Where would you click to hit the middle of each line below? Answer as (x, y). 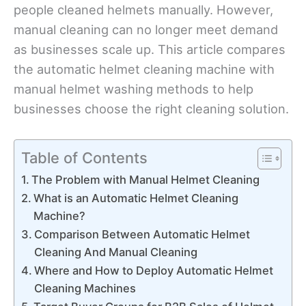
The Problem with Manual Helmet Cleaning (146, 179)
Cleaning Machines (85, 288)
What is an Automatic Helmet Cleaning (136, 198)
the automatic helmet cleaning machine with (144, 69)
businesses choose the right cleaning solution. (151, 109)
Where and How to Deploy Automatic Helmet (154, 270)
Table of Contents (84, 157)
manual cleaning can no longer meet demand (146, 30)
